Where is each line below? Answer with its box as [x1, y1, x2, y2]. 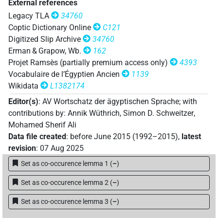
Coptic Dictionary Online [8, 22, 91, 32]
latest [182, 132, 201, 142]
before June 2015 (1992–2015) [70, 132, 178, 142]
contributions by [8, 109, 64, 118]
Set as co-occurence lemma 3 [20, 198, 109, 206]
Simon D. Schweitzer [123, 109, 194, 118]
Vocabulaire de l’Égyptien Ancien [8, 69, 120, 79]
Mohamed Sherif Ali [8, 120, 76, 130]
